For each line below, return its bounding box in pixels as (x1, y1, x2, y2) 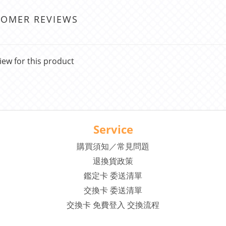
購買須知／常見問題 (77, 141, 149, 152)
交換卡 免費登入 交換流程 (67, 199, 159, 210)
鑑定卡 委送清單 (84, 170, 142, 181)
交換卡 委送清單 (84, 185, 142, 196)
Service (93, 122, 133, 137)
